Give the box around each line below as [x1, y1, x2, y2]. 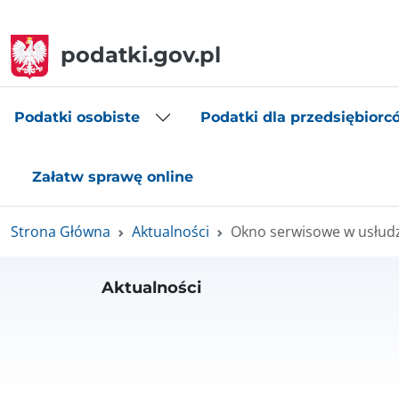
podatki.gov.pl [60, 42, 221, 68]
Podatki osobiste [14, 109, 140, 126]
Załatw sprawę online [32, 167, 193, 185]
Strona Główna [11, 221, 110, 241]
